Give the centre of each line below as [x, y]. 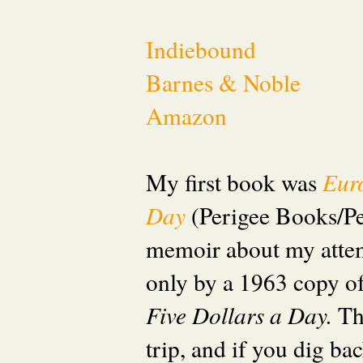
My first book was [234, 182]
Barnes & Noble [223, 83]
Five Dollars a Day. [242, 315]
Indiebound [201, 49]
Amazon [186, 116]
